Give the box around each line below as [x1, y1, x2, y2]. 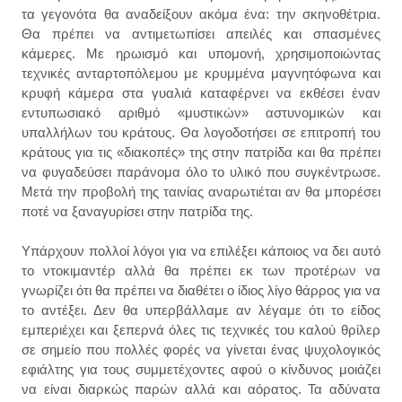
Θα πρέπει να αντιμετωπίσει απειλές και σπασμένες [22, 25, 380, 41]
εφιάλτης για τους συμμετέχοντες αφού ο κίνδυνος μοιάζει [22, 361, 380, 377]
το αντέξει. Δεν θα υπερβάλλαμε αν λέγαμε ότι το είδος [22, 301, 380, 318]
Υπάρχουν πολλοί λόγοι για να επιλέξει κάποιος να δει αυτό [22, 242, 380, 258]
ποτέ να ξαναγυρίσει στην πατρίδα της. [22, 203, 253, 219]
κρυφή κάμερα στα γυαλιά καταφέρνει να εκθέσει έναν [22, 84, 380, 100]
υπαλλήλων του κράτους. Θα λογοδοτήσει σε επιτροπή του [22, 124, 380, 140]
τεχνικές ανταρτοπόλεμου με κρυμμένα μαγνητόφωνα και [22, 65, 380, 81]
